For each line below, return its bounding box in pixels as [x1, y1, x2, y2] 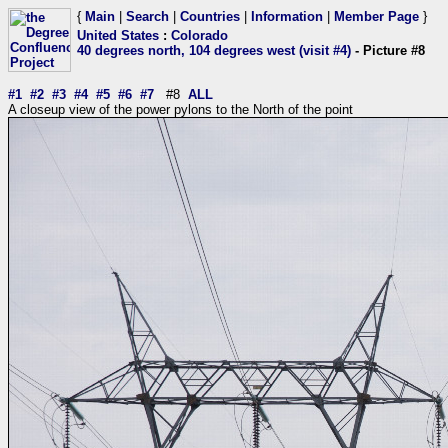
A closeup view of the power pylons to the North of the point [8, 102, 353, 117]
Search [126, 9, 169, 24]
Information [251, 9, 323, 24]
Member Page [334, 9, 419, 24]
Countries [180, 9, 240, 24]
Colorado [171, 28, 228, 43]
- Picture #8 [351, 43, 425, 58]
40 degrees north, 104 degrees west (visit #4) [77, 43, 351, 58]
